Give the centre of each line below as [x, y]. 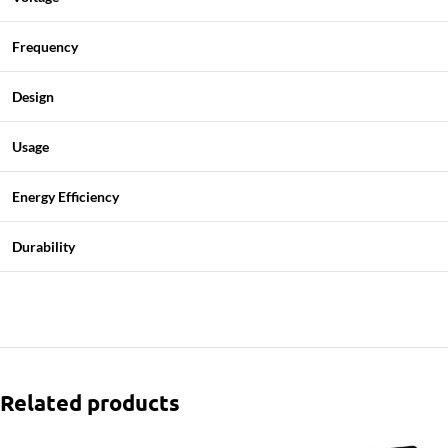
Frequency [45, 46]
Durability [43, 246]
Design [33, 96]
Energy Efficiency [65, 196]
